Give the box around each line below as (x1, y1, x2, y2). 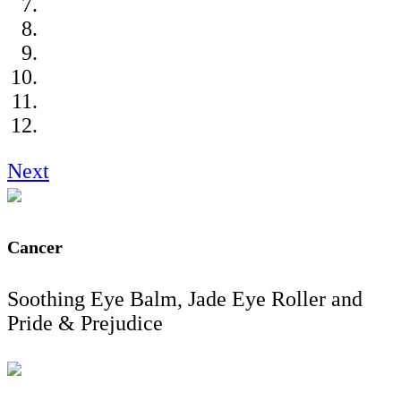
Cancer (7, 237, 63, 258)
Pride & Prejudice (7, 311, 163, 336)
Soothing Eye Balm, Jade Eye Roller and (7, 287, 363, 311)
